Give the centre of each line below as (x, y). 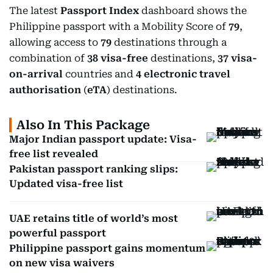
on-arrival (36, 74)
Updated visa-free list (66, 184)
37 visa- (237, 58)
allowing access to (55, 42)
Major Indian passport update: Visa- (103, 139)
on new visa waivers (62, 263)
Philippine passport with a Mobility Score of (119, 27)
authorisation (45, 90)
